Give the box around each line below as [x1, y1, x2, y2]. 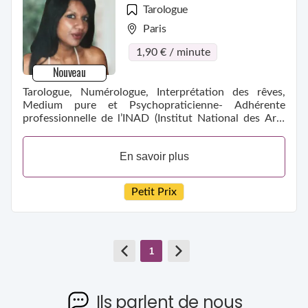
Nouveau [52, 63, 86, 80]
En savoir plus [119, 150, 189, 162]
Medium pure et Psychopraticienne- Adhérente [23, 99, 285, 111]
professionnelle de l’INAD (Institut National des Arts [23, 112, 285, 124]
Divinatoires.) [23, 125, 87, 137]
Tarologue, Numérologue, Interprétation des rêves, [23, 86, 285, 98]
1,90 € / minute [135, 46, 210, 58]
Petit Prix [131, 186, 177, 198]
